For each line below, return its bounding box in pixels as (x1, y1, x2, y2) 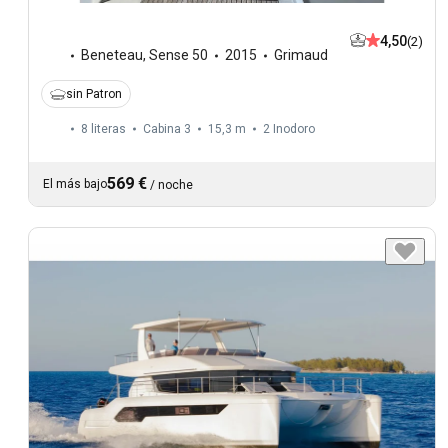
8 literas (81, 122, 126, 137)
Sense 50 (149, 47, 208, 64)
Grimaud (274, 47, 328, 64)
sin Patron (66, 87, 122, 102)
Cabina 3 (143, 122, 191, 137)
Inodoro (273, 122, 315, 137)
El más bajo (43, 177, 107, 192)
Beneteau (81, 47, 143, 64)
